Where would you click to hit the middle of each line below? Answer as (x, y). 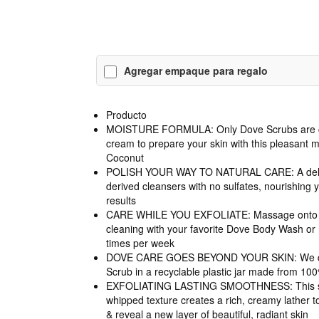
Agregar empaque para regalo (195, 71)
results (121, 200)
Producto (126, 115)
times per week (140, 243)
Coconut (125, 158)
